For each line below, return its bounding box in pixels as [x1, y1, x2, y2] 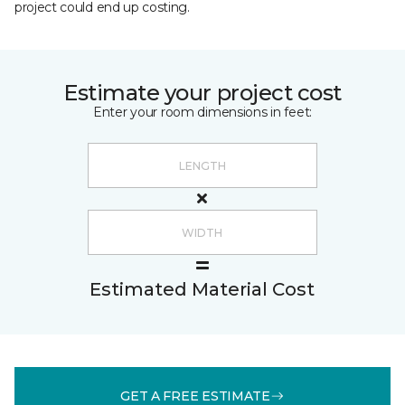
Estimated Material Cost [89, 278, 315, 300]
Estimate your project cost [63, 80, 342, 106]
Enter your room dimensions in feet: [92, 104, 313, 120]
